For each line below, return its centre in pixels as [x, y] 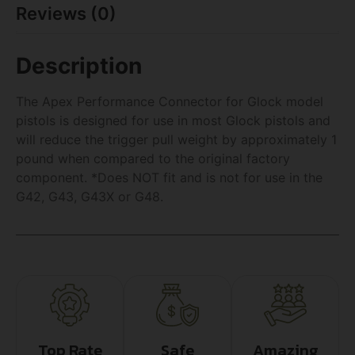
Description [79, 65]
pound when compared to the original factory [153, 158]
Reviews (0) [66, 13]
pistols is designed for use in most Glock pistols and [173, 120]
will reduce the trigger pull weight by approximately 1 [176, 139]
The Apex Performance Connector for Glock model [170, 101]
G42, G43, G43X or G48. [90, 196]
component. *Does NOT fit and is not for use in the [169, 177]
